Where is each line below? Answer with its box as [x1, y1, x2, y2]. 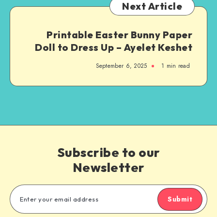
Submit [168, 194, 192, 204]
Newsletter [72, 159, 145, 175]
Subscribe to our [57, 144, 160, 160]
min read [164, 61, 190, 70]
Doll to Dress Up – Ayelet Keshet [35, 41, 192, 53]
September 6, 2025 [95, 61, 147, 70]
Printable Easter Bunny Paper [46, 28, 192, 41]
